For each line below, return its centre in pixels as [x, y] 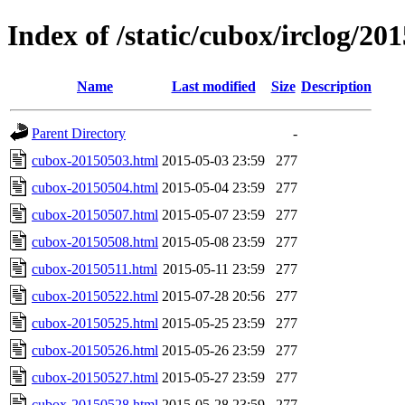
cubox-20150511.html [94, 268]
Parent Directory [79, 133]
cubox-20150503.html [95, 160]
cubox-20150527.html [95, 377]
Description [336, 86]
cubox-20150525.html [95, 323]
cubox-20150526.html [95, 350]
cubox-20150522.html [95, 296]
